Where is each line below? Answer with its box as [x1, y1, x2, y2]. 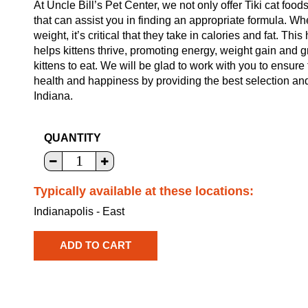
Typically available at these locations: [34, 184, 254, 198]
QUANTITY [44, 131, 101, 144]
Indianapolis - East [34, 205, 124, 217]
